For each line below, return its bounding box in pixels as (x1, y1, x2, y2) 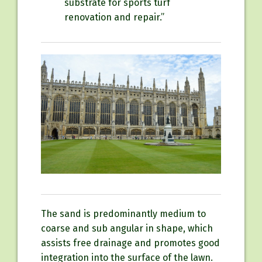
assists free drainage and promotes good (41, 237, 220, 249)
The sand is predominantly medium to (41, 208, 206, 220)
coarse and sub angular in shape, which (41, 223, 213, 235)
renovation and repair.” (64, 11, 164, 23)
